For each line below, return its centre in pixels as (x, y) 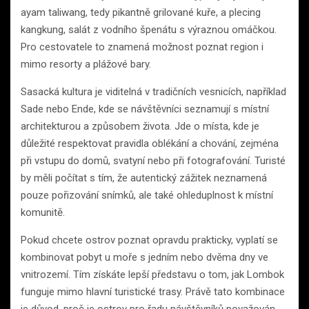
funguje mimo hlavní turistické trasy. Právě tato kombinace (153, 291)
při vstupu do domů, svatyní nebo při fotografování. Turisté (153, 160)
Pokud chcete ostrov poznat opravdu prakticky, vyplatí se (149, 240)
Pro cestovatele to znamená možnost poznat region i (142, 47)
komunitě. (43, 212)
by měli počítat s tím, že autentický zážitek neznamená (144, 178)
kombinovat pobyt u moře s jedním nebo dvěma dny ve (144, 257)
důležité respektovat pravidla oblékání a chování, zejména (150, 143)
